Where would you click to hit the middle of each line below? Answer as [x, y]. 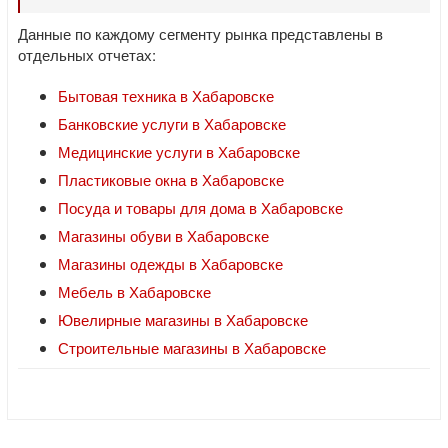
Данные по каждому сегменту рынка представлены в [200, 33]
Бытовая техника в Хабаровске [166, 95]
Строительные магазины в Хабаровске [192, 347]
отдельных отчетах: [87, 54]
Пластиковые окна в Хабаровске [171, 179]
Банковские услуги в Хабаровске [172, 123]
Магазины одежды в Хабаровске [170, 263]
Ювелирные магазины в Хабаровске [183, 319]
